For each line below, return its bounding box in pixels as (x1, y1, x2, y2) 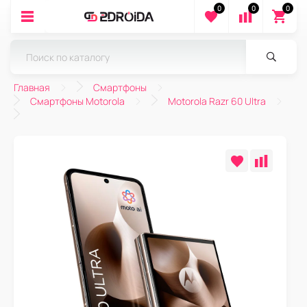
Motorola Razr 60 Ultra (168, 95, 266, 108)
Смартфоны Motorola (30, 95, 125, 108)
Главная (14, 81, 50, 94)
